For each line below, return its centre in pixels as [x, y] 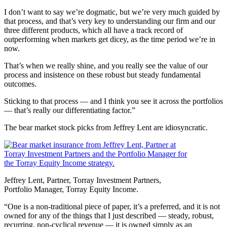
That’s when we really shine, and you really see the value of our [106, 65]
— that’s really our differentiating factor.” [70, 110]
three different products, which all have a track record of [93, 30]
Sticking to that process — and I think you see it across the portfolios [113, 101]
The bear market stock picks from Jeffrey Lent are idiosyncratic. [106, 127]
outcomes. [20, 84]
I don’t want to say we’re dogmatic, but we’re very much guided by [112, 12]
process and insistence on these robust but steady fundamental [102, 74]
